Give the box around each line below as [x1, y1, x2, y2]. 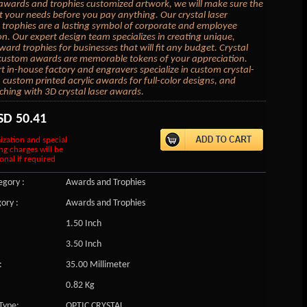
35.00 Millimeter [65, 259, 130, 270]
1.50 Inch [65, 218, 101, 229]
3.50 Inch [65, 238, 101, 249]
